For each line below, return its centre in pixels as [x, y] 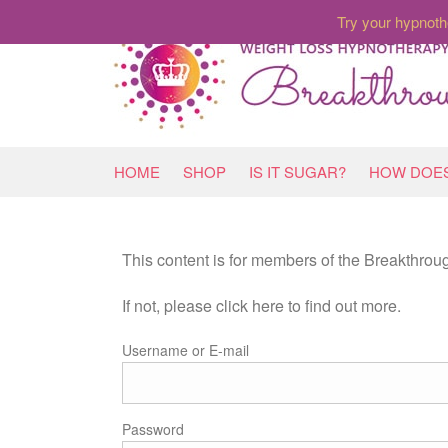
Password [153, 429]
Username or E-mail [185, 350]
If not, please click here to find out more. [261, 305]
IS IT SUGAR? [297, 171]
